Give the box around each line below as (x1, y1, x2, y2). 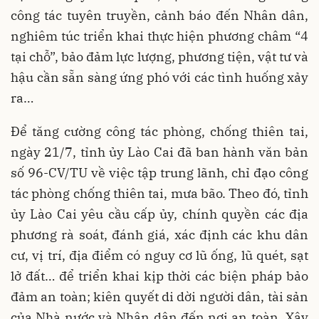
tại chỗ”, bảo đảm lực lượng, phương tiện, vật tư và (11, 48, 308, 65)
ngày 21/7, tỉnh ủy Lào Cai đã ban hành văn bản (11, 143, 308, 160)
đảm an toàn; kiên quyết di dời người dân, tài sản (11, 288, 308, 305)
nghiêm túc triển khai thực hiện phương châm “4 (11, 27, 308, 44)
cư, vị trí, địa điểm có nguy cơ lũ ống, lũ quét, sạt (11, 246, 308, 263)
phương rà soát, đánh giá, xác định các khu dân (11, 226, 308, 243)
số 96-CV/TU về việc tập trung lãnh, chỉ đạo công (11, 164, 308, 181)
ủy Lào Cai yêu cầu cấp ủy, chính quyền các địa (11, 205, 308, 222)
